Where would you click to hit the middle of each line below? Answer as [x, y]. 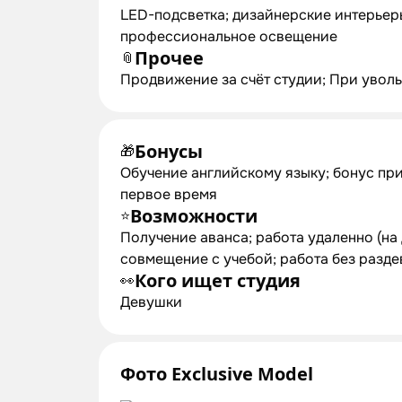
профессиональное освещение [229, 36]
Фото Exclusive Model [217, 374]
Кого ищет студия [218, 280]
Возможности [194, 216]
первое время [169, 194]
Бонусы [169, 151]
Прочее [169, 58]
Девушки [151, 302]
